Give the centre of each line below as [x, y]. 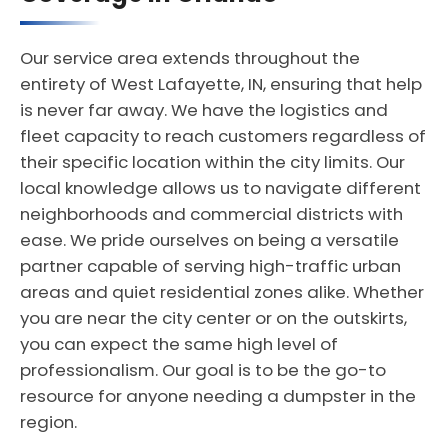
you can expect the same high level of [179, 344]
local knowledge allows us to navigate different [220, 188]
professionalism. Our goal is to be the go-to [203, 370]
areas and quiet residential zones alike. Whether [222, 292]
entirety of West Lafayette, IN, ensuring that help [221, 84]
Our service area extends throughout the [190, 58]
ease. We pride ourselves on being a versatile [209, 240]
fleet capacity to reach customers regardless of [223, 136]
